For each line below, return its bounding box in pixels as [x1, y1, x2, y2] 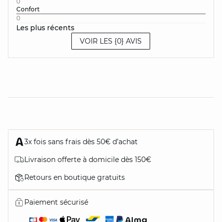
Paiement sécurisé [24, 198, 88, 207]
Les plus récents [16, 23, 74, 32]
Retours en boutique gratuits [24, 173, 125, 182]
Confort [16, 5, 41, 13]
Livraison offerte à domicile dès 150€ [24, 155, 151, 164]
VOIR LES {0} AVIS [80, 37, 142, 46]
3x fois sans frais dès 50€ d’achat [24, 137, 138, 146]
